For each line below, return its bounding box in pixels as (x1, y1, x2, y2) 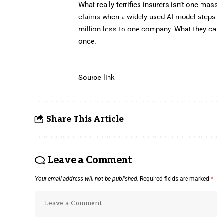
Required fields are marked (140, 175, 211, 182)
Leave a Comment (47, 154, 132, 166)
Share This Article (46, 114, 124, 124)
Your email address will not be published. (35, 175, 139, 182)
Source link (78, 73, 115, 82)
